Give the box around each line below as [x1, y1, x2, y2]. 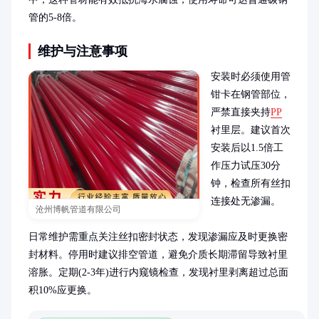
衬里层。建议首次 [211, 125, 291, 135]
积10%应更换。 [28, 285, 97, 296]
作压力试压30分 [211, 160, 281, 171]
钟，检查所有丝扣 [211, 178, 291, 189]
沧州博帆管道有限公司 [36, 204, 121, 214]
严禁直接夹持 [211, 107, 271, 117]
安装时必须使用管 [211, 71, 291, 82]
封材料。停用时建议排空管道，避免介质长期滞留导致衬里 [28, 249, 288, 260]
